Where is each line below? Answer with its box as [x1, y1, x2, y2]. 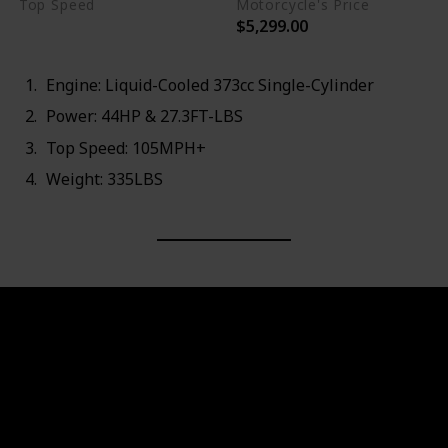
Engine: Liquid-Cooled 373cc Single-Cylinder [45, 74, 374, 97]
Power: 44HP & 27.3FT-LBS [45, 105, 243, 128]
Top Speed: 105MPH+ [45, 136, 206, 159]
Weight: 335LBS [45, 167, 163, 190]
